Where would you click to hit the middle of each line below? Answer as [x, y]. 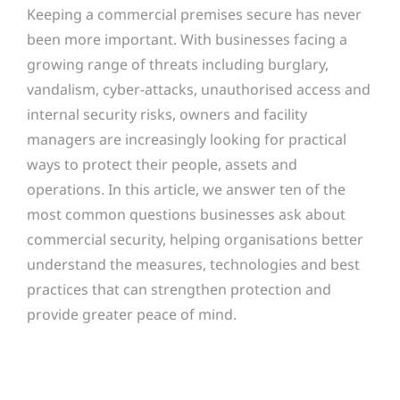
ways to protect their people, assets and [162, 164]
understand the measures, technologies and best [193, 264]
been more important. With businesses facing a [187, 39]
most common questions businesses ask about [186, 214]
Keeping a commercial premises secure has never [194, 14]
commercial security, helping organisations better [195, 239]
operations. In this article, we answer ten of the [186, 189]
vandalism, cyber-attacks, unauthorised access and [199, 89]
